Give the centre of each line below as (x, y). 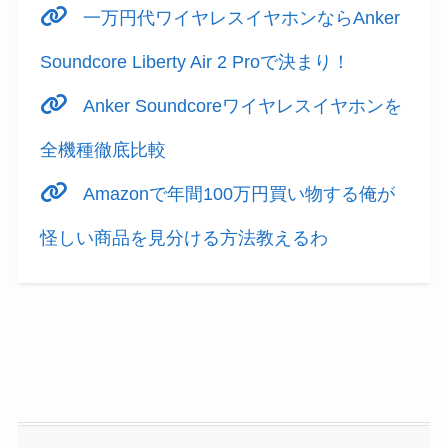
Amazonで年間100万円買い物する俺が (237, 194)
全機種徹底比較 (103, 150)
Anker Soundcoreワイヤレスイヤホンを (240, 106)
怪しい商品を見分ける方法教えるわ (184, 238)
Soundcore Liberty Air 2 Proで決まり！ (195, 62)
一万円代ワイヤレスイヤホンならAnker (239, 18)
